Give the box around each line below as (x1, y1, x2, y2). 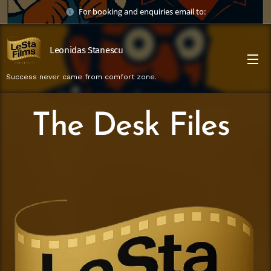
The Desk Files (32, 111, 239, 143)
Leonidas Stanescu (50, 44, 123, 56)
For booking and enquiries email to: (79, 5, 206, 17)
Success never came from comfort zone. (6, 72, 157, 81)
